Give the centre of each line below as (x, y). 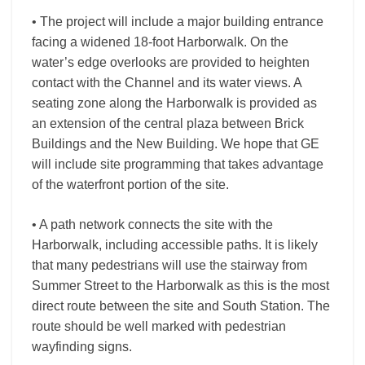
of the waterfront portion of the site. (130, 185)
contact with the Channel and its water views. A (167, 83)
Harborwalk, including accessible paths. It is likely (175, 245)
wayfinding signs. (82, 347)
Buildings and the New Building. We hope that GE (176, 144)
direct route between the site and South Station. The (181, 306)
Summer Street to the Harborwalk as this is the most (180, 286)
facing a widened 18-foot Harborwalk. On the (160, 42)
